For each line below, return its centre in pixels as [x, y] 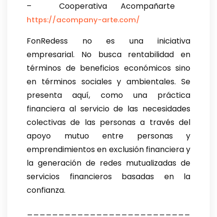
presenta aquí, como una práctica [108, 95]
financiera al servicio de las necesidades [108, 109]
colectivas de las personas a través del [108, 123]
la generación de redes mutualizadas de [108, 163]
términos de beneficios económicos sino [108, 68]
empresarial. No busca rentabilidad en [108, 55]
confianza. [46, 190]
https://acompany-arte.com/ [83, 20]
